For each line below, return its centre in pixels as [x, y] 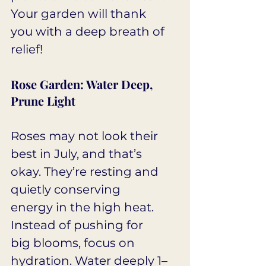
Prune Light [43, 101]
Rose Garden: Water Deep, [83, 84]
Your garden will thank [80, 14]
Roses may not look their [86, 136]
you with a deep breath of [89, 32]
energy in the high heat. [84, 208]
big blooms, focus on [74, 243]
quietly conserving [67, 190]
